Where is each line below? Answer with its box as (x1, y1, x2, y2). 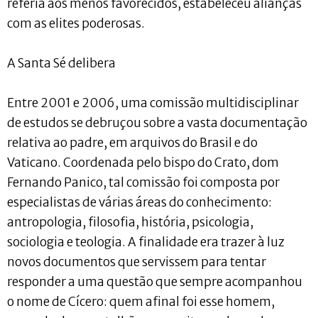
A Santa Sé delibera (7, 55, 116, 71)
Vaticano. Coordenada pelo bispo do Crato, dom (7, 154, 279, 170)
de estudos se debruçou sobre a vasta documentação (7, 114, 307, 131)
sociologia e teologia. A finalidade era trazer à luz (7, 234, 285, 250)
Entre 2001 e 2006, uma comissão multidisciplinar (7, 94, 299, 111)
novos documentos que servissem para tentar (7, 253, 266, 270)
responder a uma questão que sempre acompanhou (7, 273, 302, 290)
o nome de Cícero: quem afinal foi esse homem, (7, 293, 275, 309)
